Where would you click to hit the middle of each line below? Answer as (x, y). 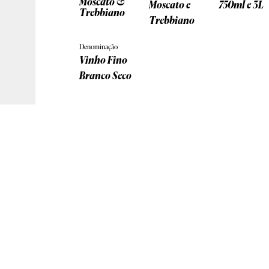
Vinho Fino (104, 61)
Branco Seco (106, 77)
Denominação (99, 48)
